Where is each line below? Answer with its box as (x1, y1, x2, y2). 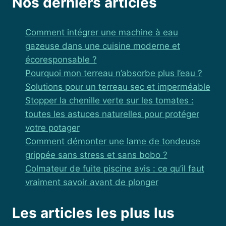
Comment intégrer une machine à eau (25, 27, 178, 38)
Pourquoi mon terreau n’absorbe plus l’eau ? (25, 68, 202, 79)
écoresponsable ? (25, 54, 97, 65)
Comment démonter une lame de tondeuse (25, 136, 200, 147)
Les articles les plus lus (12, 204, 175, 221)
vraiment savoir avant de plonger (25, 177, 158, 188)
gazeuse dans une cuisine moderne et (25, 41, 180, 51)
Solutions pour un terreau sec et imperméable (25, 82, 210, 92)
